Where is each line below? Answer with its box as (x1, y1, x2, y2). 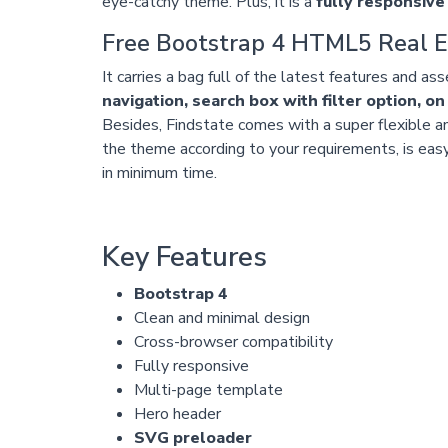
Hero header (133, 403, 221, 426)
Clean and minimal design (133, 307, 310, 330)
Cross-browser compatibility (133, 331, 333, 354)
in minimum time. (101, 162, 217, 185)
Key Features (101, 238, 267, 277)
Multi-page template (133, 379, 283, 402)
